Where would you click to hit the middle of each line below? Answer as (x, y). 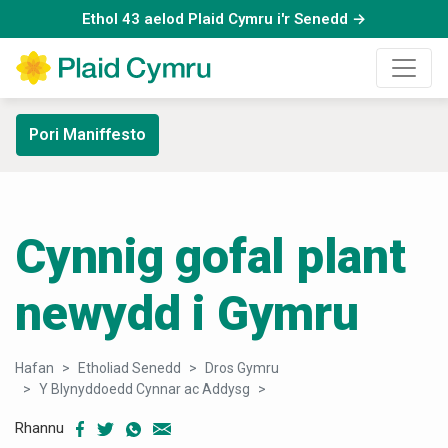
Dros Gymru (242, 368)
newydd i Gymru (187, 314)
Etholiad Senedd (129, 368)
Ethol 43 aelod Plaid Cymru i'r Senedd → (224, 19)
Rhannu (39, 428)
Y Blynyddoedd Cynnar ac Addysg (144, 389)
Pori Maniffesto (87, 135)
